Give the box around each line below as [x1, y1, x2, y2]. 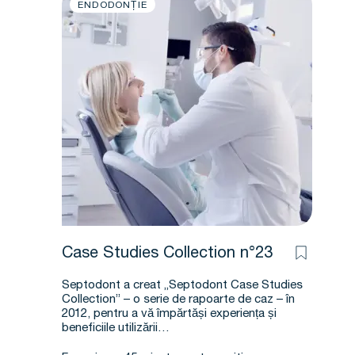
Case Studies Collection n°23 [62, 246, 273, 262]
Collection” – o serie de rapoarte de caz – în [62, 294, 295, 306]
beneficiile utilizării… [62, 323, 170, 334]
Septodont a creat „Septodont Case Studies [62, 280, 303, 292]
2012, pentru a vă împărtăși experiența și [62, 308, 277, 320]
